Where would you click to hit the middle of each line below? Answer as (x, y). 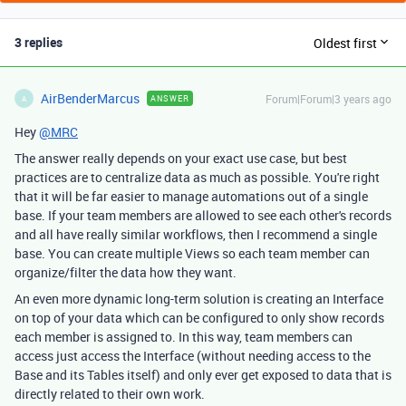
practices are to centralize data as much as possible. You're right (197, 177)
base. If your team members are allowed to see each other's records (203, 215)
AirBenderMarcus (90, 98)
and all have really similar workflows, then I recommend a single (196, 234)
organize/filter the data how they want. (126, 272)
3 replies (39, 42)
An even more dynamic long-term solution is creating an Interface (199, 299)
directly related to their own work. (110, 394)
